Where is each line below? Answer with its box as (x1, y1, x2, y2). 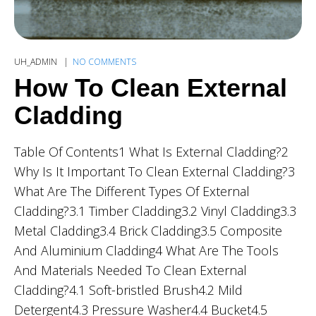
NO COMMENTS (73, 55, 136, 68)
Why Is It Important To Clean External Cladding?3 (14, 162, 295, 180)
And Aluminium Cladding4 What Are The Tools (14, 241, 279, 259)
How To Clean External (14, 73, 287, 102)
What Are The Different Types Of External (14, 182, 250, 200)
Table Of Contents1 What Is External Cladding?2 (14, 142, 288, 160)
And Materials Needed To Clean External (14, 261, 247, 279)
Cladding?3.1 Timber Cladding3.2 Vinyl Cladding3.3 (14, 202, 296, 219)
